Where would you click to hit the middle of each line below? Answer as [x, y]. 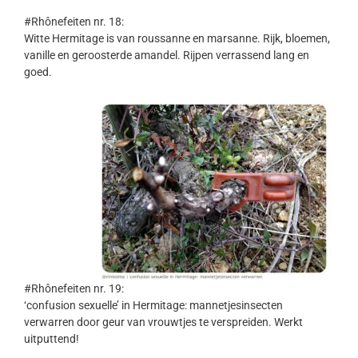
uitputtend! [52, 339]
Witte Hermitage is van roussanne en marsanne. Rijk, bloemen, [177, 39]
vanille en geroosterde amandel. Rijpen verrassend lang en [167, 56]
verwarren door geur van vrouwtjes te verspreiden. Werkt [163, 322]
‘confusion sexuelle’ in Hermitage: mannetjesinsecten [153, 306]
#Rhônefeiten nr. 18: [74, 22]
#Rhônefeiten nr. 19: [74, 289]
